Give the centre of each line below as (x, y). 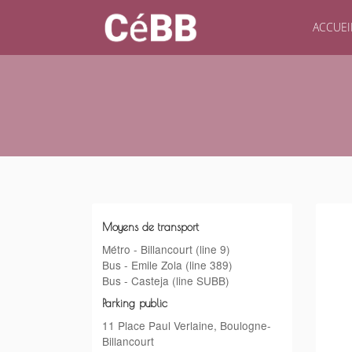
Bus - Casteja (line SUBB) (165, 280)
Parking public (134, 303)
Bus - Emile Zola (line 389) (167, 264)
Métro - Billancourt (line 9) (166, 249)
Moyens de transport (150, 227)
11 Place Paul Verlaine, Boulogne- (186, 325)
